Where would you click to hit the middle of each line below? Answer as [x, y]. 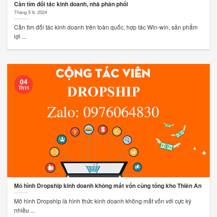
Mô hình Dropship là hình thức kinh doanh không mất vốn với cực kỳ [103, 201]
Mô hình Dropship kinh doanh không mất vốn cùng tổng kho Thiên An [108, 186]
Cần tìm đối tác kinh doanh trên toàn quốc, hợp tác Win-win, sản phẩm [106, 27]
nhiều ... [25, 210]
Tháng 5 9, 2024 [31, 12]
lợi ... [20, 36]
